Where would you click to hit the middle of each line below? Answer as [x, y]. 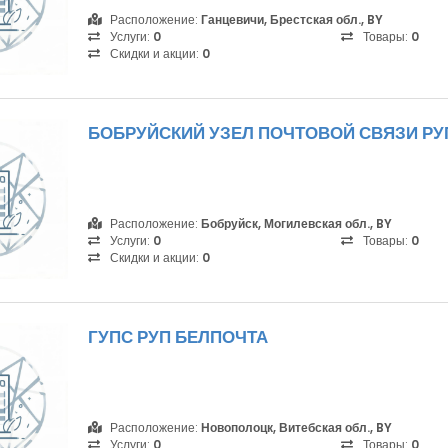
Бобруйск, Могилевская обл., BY [296, 223]
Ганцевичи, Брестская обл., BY [292, 19]
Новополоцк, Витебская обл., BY [296, 427]
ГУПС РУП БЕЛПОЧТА [178, 337]
